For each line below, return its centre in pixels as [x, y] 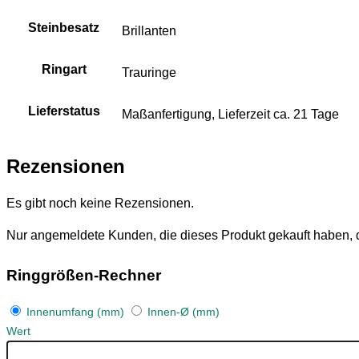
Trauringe [149, 73]
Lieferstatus [64, 111]
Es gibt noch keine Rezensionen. [100, 204]
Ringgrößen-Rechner [84, 276]
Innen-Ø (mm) [182, 311]
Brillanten [149, 31]
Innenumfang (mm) [75, 311]
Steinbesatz [64, 28]
